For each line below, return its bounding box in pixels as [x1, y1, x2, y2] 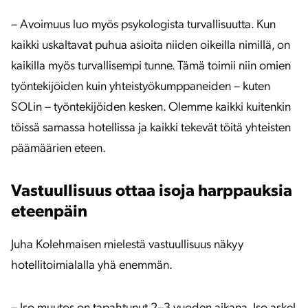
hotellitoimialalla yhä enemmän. [11, 259, 173, 272]
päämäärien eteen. [11, 142, 106, 155]
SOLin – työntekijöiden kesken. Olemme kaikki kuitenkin [11, 101, 291, 114]
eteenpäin [11, 204, 87, 221]
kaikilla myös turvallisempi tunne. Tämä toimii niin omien [11, 60, 291, 73]
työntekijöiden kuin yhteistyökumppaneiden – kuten [11, 80, 270, 93]
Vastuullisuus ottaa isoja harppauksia [11, 184, 292, 200]
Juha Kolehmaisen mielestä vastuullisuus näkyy [11, 239, 243, 252]
